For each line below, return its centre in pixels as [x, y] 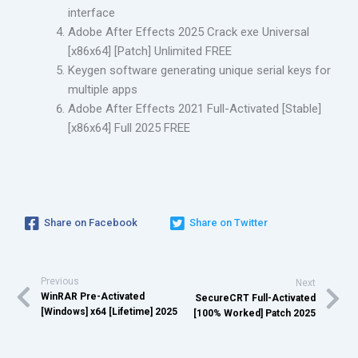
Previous [60, 281]
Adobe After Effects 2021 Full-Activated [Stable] [195, 109]
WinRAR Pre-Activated [93, 296]
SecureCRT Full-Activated [255, 298]
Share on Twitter [229, 222]
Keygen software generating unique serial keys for [199, 70]
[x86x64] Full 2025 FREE [129, 128]
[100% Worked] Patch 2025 [255, 313]
